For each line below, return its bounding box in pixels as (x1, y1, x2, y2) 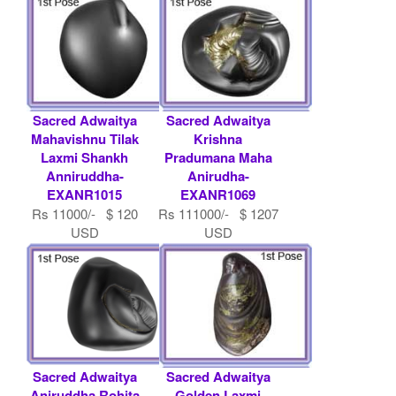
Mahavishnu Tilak (30, 128, 139, 148)
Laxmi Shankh (41, 147, 129, 167)
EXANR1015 (47, 184, 123, 204)
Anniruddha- (45, 165, 124, 186)
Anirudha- (187, 165, 249, 186)
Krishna (194, 128, 242, 148)
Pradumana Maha (164, 147, 272, 167)
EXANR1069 (180, 184, 255, 204)
